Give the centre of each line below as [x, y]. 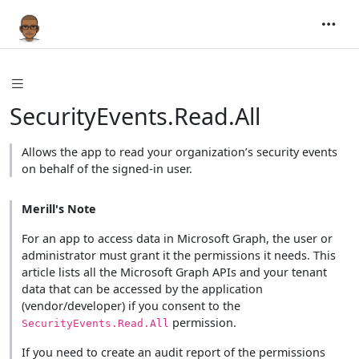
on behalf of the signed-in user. [107, 168]
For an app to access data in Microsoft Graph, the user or [177, 238]
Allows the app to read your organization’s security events [179, 151]
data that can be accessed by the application [142, 288]
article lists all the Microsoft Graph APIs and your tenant [174, 272]
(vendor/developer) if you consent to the [131, 305]
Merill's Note [58, 208]
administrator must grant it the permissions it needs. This [178, 255]
